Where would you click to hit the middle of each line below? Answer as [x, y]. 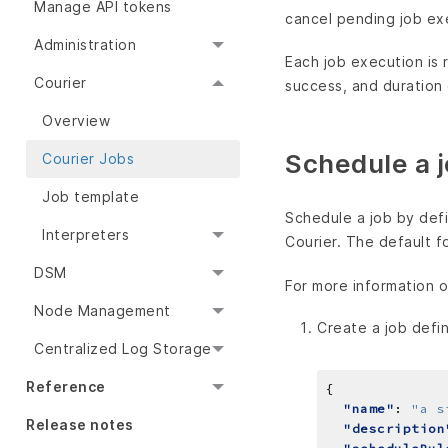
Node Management [102, 311]
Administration [85, 45]
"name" [368, 408]
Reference [66, 387]
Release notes [80, 425]
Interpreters [85, 235]
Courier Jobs [88, 159]
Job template [90, 197]
